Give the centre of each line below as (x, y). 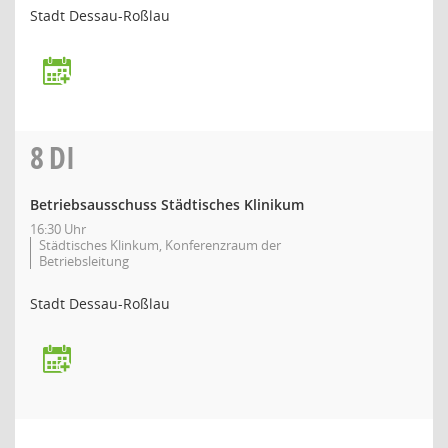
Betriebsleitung (84, 261)
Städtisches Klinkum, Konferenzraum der (160, 245)
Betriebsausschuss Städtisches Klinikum (167, 204)
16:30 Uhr (58, 229)
